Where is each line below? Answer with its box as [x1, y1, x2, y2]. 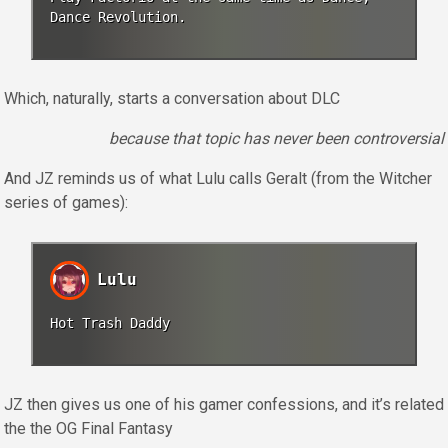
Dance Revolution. [50, 9, 187, 26]
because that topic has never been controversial [109, 129, 444, 149]
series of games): [4, 193, 128, 213]
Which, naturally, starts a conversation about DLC [4, 89, 340, 109]
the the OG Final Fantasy [4, 419, 173, 439]
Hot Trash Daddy [50, 315, 171, 332]
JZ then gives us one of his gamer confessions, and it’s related [4, 395, 444, 415]
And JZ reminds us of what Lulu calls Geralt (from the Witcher [4, 169, 432, 189]
